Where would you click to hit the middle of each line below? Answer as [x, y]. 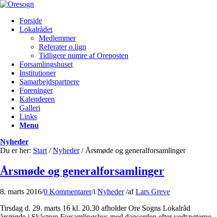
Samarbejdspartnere [49, 82]
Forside [31, 21]
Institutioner [38, 73]
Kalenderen [37, 99]
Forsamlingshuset [46, 64]
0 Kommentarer [68, 191]
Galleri [30, 108]
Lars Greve [153, 191]
